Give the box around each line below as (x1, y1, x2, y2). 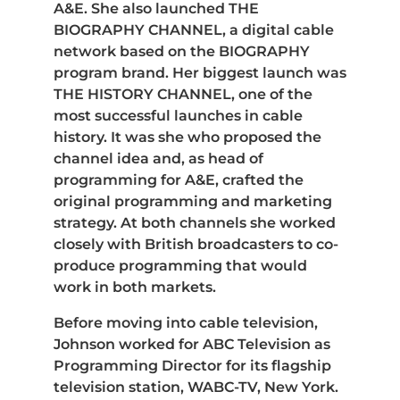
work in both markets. (54, 278, 216, 296)
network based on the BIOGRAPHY (54, 42, 310, 60)
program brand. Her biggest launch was (54, 63, 346, 81)
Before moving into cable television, (54, 313, 318, 331)
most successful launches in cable (54, 106, 303, 124)
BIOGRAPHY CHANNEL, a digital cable (54, 21, 334, 38)
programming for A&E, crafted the (54, 171, 304, 188)
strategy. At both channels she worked (54, 213, 336, 231)
